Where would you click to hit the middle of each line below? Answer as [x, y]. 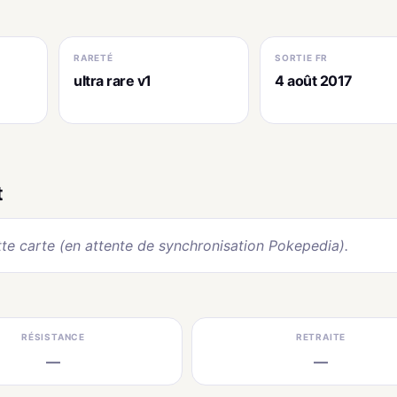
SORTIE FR [302, 57]
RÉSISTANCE [53, 336]
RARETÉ [93, 57]
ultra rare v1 [113, 80]
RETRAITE [321, 336]
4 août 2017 [314, 80]
